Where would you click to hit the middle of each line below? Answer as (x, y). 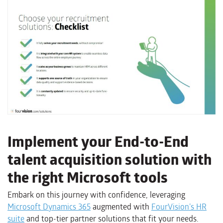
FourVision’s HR (179, 207)
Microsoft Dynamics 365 (49, 207)
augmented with (121, 207)
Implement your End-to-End (98, 141)
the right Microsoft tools (88, 177)
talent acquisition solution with (110, 159)
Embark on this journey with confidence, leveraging (96, 195)
